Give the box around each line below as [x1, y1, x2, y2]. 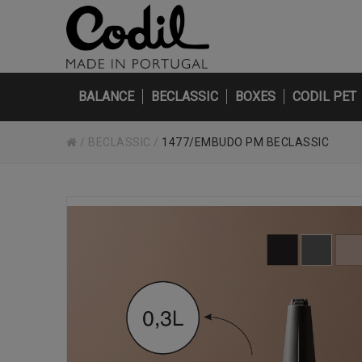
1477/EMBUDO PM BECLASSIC [162, 136, 330, 149]
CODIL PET [293, 89, 356, 104]
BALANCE [78, 89, 134, 104]
